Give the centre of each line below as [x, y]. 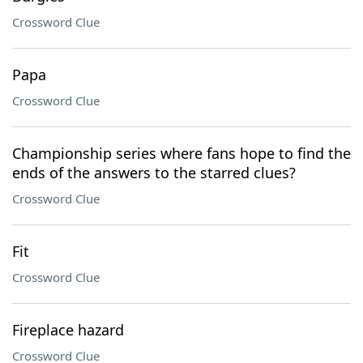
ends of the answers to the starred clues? [154, 173]
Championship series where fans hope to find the [181, 153]
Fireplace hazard [68, 330]
